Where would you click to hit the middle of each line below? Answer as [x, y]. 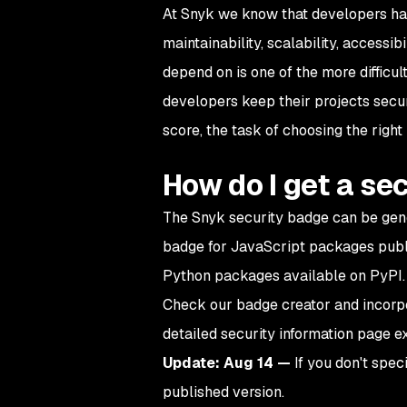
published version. [223, 392]
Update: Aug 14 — [228, 363]
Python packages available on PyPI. [283, 276]
